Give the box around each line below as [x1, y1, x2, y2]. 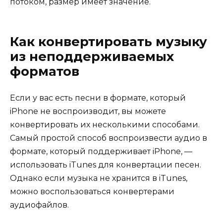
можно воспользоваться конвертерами [10, 187, 174, 197]
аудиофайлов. [10, 200, 69, 210]
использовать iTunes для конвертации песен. [10, 160, 201, 170]
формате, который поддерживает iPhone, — [10, 147, 192, 157]
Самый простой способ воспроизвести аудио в [10, 133, 207, 143]
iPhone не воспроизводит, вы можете [10, 107, 166, 116]
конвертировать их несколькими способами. [10, 120, 200, 130]
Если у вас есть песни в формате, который [10, 93, 186, 103]
